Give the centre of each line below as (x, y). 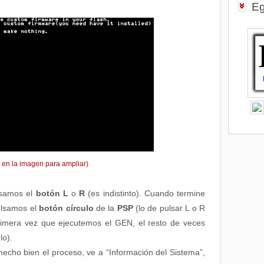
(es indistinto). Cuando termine (147, 193)
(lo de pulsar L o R (171, 208)
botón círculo (66, 208)
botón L (50, 193)
